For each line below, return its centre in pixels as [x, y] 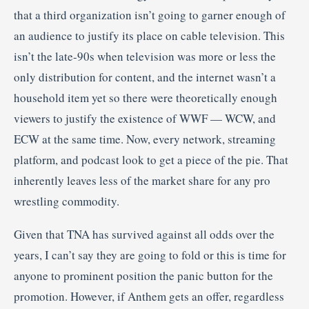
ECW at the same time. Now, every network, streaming [145, 139]
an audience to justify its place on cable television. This [149, 36]
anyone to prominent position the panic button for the [143, 276]
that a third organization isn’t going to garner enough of [150, 15]
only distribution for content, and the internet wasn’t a [145, 77]
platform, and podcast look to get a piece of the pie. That [151, 160]
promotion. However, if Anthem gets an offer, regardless [149, 296]
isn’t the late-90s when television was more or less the [145, 56]
